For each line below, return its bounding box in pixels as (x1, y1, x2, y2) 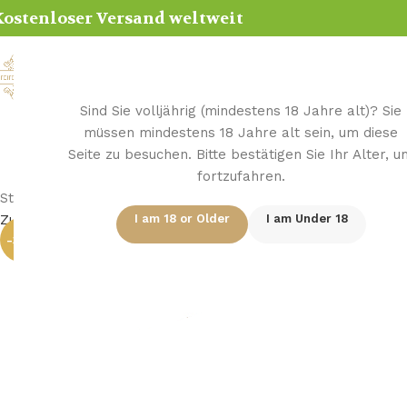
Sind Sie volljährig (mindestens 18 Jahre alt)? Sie (80, 103, 402, 119)
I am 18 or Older (134, 212, 230, 225)
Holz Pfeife (117, 190, 192, 206)
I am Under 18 (265, 212, 348, 225)
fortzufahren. (196, 168, 285, 184)
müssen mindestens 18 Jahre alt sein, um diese (84, 124, 398, 141)
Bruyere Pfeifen (198, 190, 303, 206)
